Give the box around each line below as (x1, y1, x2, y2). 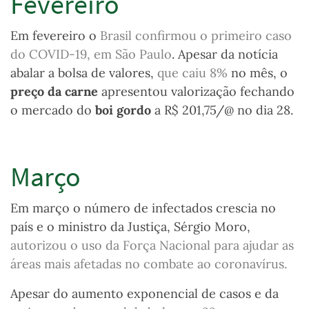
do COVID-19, (10, 46, 94, 63)
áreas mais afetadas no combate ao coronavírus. (10, 256, 290, 272)
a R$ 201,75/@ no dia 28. (151, 102, 297, 119)
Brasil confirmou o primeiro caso (100, 28, 292, 44)
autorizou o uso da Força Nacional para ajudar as (10, 237, 294, 254)
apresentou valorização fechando (98, 83, 295, 100)
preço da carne (10, 83, 98, 100)
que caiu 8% (157, 65, 228, 81)
